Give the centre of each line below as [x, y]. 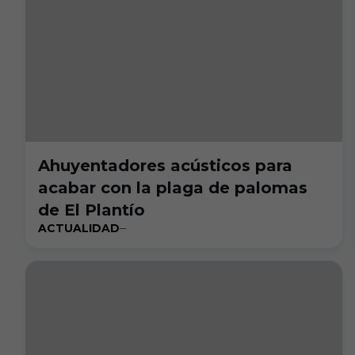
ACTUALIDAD [79, 228]
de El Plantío [92, 210]
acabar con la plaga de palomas [173, 188]
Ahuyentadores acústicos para [165, 166]
